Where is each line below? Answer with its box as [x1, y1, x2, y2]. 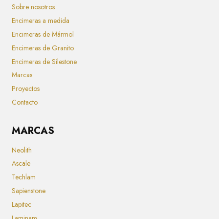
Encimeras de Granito [12, 43, 74, 53]
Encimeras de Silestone [12, 56, 77, 66]
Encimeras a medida [12, 16, 69, 26]
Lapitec [12, 199, 31, 209]
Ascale [12, 158, 30, 169]
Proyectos [12, 84, 40, 94]
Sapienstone [12, 185, 45, 196]
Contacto [12, 97, 38, 107]
